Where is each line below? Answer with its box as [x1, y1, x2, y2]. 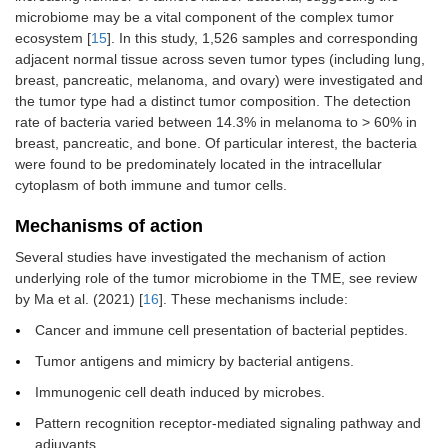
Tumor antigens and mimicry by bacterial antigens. [35, 353, 354, 370]
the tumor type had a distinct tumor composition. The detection [15, 93, 411, 110]
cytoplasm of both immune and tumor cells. [15, 177, 287, 194]
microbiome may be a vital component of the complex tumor [15, 9, 394, 26]
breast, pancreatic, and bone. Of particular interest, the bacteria [15, 135, 417, 152]
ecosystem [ [15, 30, 91, 47]
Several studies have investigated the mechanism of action [15, 249, 386, 266]
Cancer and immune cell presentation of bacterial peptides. [35, 322, 408, 339]
